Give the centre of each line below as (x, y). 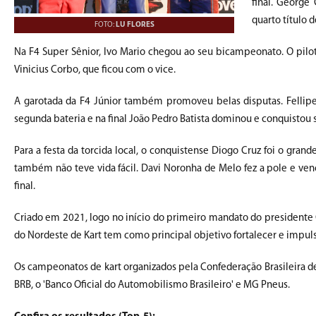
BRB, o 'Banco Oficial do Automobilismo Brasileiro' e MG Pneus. (152, 286)
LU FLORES (135, 25)
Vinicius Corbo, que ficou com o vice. (95, 71)
